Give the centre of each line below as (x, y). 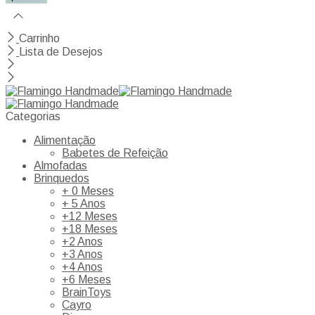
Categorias (33, 117)
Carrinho (39, 39)
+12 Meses (90, 217)
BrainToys (86, 292)
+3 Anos (82, 255)
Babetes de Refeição (115, 153)
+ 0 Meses (88, 191)
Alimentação (65, 141)
